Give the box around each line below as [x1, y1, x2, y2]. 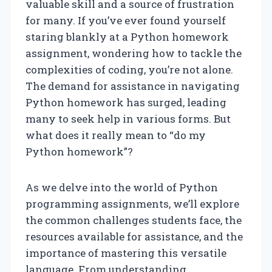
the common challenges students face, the [25, 212, 242, 227]
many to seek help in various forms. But [25, 111, 231, 126]
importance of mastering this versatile [25, 245, 226, 260]
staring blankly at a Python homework [25, 29, 229, 44]
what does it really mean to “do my [25, 127, 206, 142]
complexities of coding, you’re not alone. [25, 62, 233, 76]
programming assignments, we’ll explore [25, 196, 239, 211]
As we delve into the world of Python [25, 180, 218, 194]
